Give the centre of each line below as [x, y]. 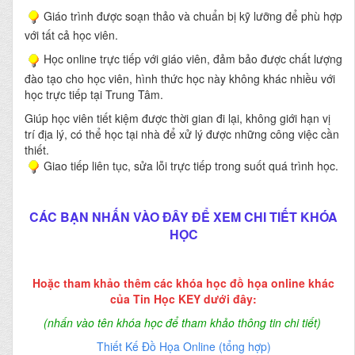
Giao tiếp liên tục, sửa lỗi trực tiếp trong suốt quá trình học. [191, 165]
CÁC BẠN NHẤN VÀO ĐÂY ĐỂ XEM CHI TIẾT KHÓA [183, 217]
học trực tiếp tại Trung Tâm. [94, 94]
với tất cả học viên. [71, 35]
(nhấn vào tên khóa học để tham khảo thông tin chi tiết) [182, 323]
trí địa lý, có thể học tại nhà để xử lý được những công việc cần [182, 134]
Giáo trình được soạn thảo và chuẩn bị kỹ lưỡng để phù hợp [193, 16]
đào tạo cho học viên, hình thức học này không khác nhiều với [180, 78]
